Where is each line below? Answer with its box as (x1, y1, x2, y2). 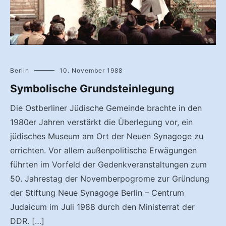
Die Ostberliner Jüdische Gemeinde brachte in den (10, 103, 202, 114)
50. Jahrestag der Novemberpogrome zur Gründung (10, 174, 209, 184)
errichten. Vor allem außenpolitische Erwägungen (10, 145, 197, 156)
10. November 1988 (60, 67, 123, 75)
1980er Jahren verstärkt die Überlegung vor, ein (10, 117, 193, 128)
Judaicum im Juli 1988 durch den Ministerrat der (10, 202, 195, 212)
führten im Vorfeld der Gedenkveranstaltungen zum (10, 159, 207, 170)
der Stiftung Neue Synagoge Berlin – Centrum (10, 188, 184, 198)
